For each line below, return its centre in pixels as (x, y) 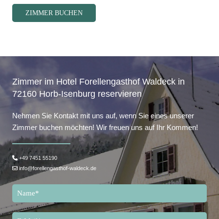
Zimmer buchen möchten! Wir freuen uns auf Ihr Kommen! (105, 127)
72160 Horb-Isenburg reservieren (77, 94)
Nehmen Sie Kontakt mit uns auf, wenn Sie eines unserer (103, 115)
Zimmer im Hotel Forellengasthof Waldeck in (99, 81)
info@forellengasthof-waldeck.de (58, 168)
